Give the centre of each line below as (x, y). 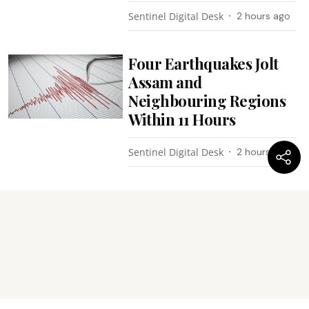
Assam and (165, 82)
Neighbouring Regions (207, 100)
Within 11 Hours (182, 119)
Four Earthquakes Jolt (203, 63)
